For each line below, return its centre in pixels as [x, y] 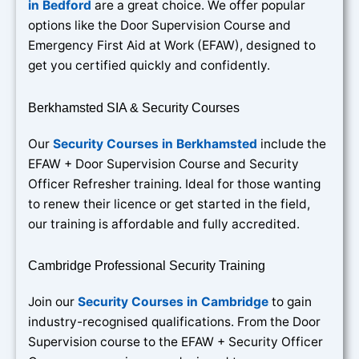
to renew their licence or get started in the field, [169, 204]
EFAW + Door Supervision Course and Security [163, 163]
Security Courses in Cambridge [173, 301]
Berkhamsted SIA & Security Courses [134, 107]
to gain [290, 301]
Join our [53, 301]
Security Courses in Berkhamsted [155, 143]
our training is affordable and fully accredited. [164, 224]
